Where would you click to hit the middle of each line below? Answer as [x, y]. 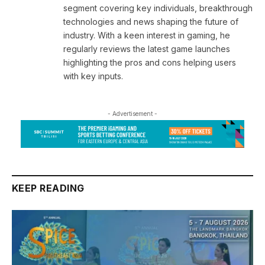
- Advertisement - [132, 113]
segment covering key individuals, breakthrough [158, 8]
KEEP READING [48, 188]
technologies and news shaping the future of [151, 21]
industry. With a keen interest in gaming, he [147, 35]
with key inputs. [93, 76]
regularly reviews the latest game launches [147, 49]
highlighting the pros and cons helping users [150, 62]
